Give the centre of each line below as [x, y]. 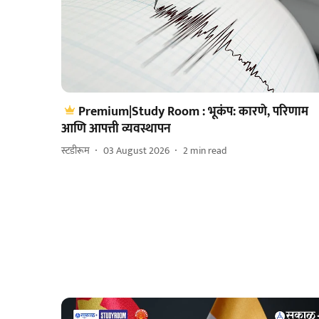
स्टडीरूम [75, 151]
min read [209, 151]
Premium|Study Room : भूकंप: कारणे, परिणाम [193, 111]
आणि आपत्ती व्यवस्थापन [116, 129]
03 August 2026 [136, 151]
